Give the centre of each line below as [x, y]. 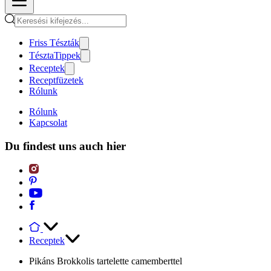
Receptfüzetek [56, 80]
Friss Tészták [54, 43]
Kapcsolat [48, 122]
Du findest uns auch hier [65, 146]
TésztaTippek [55, 55]
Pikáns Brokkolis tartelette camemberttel [106, 261]
